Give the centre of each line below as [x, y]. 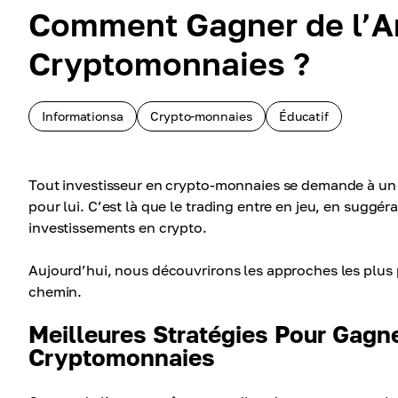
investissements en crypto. [118, 227]
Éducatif [304, 116]
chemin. [56, 291]
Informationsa [83, 116]
